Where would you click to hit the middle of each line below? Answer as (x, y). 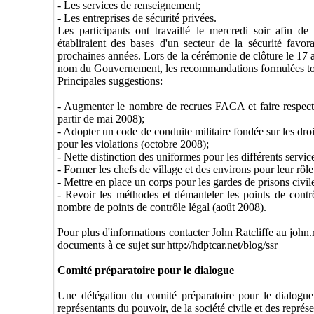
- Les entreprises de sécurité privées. (137, 18)
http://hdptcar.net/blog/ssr (222, 245)
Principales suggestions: (110, 81)
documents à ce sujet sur (111, 245)
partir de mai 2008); (101, 119)
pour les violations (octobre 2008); (133, 144)
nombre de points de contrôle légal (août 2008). (162, 207)
